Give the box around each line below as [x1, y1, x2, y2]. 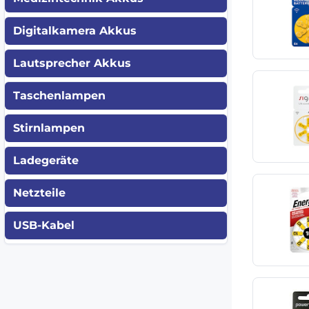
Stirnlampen [13, 121, 85, 134]
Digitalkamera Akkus [13, 23, 137, 37]
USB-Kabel [13, 218, 74, 232]
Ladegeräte [13, 153, 79, 167]
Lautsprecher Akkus [13, 56, 131, 70]
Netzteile [13, 186, 66, 199]
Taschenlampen [13, 88, 106, 102]
